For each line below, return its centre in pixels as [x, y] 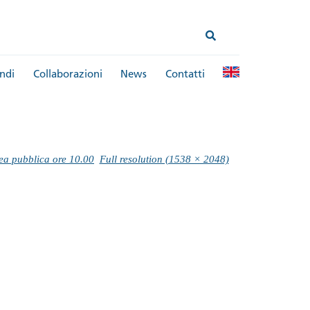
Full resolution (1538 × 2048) [164, 159]
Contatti [185, 75]
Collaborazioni [67, 75]
